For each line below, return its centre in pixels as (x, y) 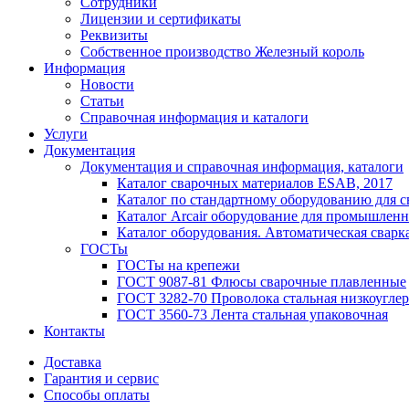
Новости (107, 84)
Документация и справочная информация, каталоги (242, 167)
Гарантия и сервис (101, 378)
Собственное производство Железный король (222, 52)
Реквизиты (114, 35)
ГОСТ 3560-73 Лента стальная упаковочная (252, 315)
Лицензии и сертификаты (161, 19)
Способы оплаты (97, 395)
